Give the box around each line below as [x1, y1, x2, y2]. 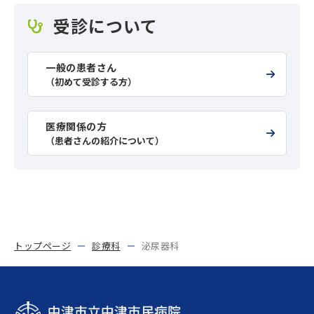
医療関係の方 [46, 119, 107, 133]
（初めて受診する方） [46, 75, 137, 88]
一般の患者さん [46, 60, 117, 74]
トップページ [14, 239, 71, 252]
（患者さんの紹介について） [46, 134, 164, 147]
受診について [53, 13, 158, 38]
